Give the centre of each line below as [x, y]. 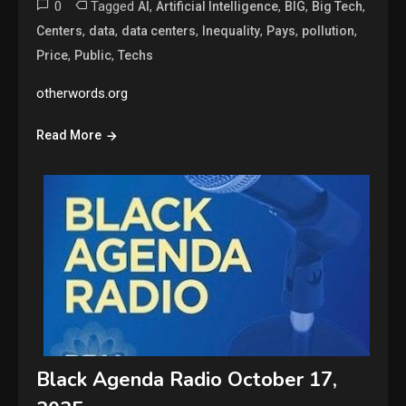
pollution [329, 30]
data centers [159, 30]
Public [93, 55]
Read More [69, 135]
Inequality [232, 30]
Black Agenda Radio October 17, [187, 379]
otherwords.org [82, 93]
